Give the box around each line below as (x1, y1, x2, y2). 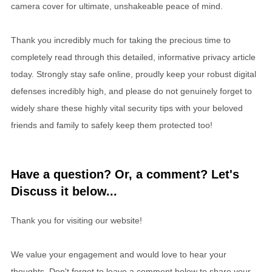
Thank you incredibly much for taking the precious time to (11, 35, 231, 45)
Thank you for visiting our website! (11, 215, 142, 225)
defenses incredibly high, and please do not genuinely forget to (11, 86, 252, 96)
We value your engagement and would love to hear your (11, 249, 226, 259)
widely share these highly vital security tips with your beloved (11, 103, 243, 113)
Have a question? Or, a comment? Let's (11, 167, 239, 181)
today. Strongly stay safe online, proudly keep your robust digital (11, 69, 256, 79)
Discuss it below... (11, 184, 117, 198)
